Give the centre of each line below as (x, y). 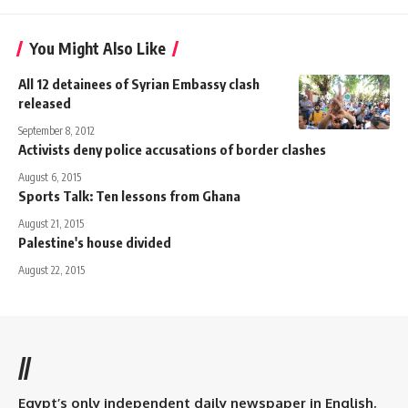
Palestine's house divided (95, 242)
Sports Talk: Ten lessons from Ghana (129, 195)
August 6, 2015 (50, 177)
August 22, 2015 (51, 270)
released (45, 102)
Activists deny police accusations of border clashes (172, 149)
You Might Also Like (97, 48)
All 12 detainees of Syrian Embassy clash (139, 83)
